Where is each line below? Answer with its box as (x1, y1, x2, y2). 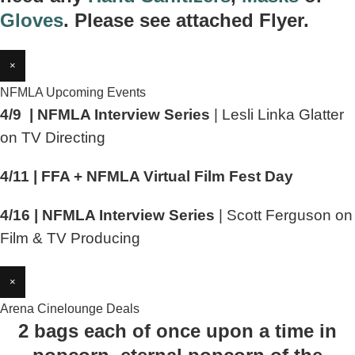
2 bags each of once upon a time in (18, 320, 337, 342)
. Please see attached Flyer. (63, 10, 309, 31)
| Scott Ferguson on (215, 207, 353, 223)
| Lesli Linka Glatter (210, 106, 344, 123)
